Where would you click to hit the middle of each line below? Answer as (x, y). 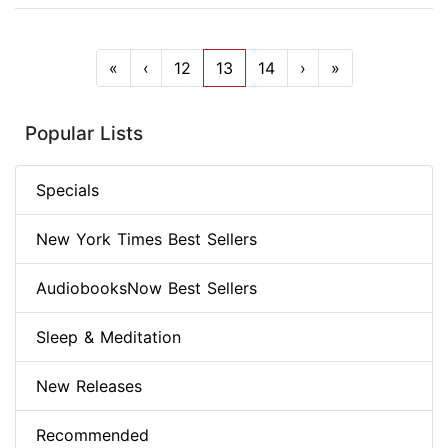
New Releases (89, 386)
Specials (67, 190)
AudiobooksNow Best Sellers (146, 288)
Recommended (92, 435)
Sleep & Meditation (108, 337)
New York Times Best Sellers (146, 239)
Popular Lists (84, 134)
